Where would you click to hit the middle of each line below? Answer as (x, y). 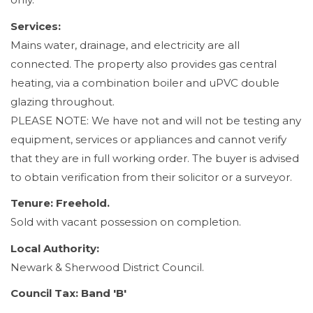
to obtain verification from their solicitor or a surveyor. (151, 177)
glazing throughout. (63, 101)
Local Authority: (55, 248)
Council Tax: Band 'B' (68, 293)
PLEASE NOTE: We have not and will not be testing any (156, 120)
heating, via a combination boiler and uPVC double (145, 82)
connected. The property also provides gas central (144, 64)
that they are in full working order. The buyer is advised (155, 158)
